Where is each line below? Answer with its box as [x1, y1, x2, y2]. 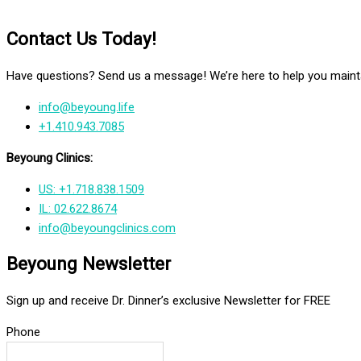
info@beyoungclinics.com [39, 220, 176, 235]
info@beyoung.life [39, 99, 135, 114]
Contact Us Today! [6, 27, 156, 49]
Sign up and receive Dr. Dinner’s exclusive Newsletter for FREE [6, 293, 330, 308]
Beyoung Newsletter [6, 253, 171, 275]
